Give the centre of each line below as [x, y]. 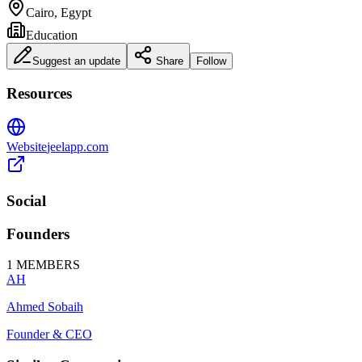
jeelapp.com [78, 147]
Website [27, 147]
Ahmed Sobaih [45, 307]
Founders [38, 234]
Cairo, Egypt [59, 12]
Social [26, 201]
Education [52, 35]
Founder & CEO [49, 335]
